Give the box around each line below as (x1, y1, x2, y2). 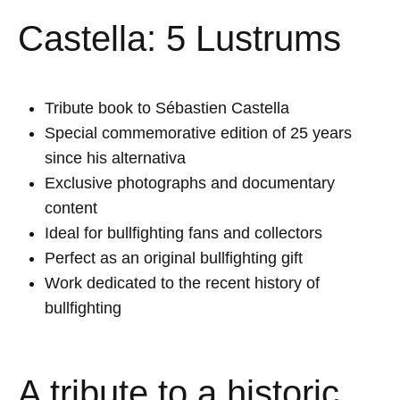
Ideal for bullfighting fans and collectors (45, 224, 322, 243)
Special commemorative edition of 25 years (45, 124, 352, 143)
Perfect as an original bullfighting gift (45, 249, 303, 268)
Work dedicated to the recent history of (45, 274, 320, 293)
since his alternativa (45, 149, 186, 168)
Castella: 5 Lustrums (18, 18, 341, 58)
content (45, 199, 97, 218)
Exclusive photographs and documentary (45, 174, 335, 193)
